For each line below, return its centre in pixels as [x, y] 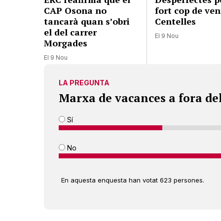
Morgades [66, 43]
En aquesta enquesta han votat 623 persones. [133, 180]
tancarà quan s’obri [87, 21]
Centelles [176, 21]
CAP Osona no [75, 10]
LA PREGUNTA [84, 82]
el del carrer [70, 32]
